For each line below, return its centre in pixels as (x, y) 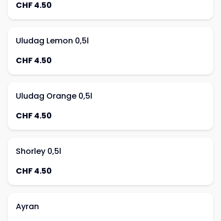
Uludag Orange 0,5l (54, 96)
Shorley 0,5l (38, 151)
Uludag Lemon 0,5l (52, 41)
